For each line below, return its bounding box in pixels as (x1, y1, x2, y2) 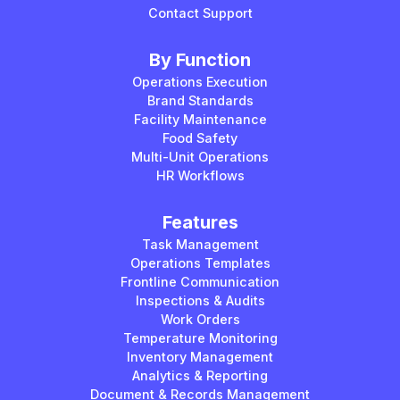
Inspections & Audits (135, 292, 265, 308)
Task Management (141, 236, 259, 252)
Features (162, 211, 238, 233)
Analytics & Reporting (132, 367, 268, 383)
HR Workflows (155, 167, 245, 183)
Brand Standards (146, 92, 254, 108)
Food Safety (162, 129, 237, 146)
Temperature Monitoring (122, 329, 278, 346)
